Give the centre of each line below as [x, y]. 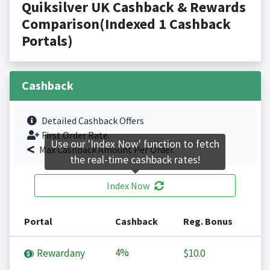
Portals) [47, 41]
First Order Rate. [75, 135]
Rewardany [60, 253]
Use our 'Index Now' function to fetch [135, 144]
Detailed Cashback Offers [93, 121]
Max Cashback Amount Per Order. [107, 150]
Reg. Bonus [208, 221]
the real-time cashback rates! [135, 160]
